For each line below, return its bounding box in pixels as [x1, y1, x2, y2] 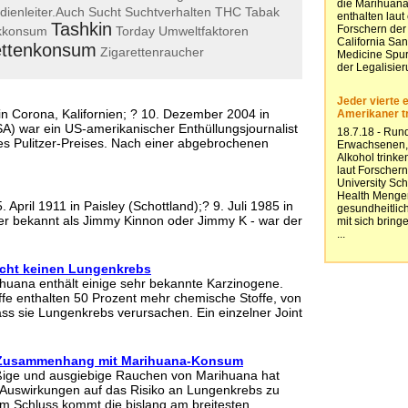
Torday [116, 23, 155, 38]
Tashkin [51, 18, 112, 39]
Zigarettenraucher [100, 44, 204, 59]
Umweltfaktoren [158, 23, 249, 38]
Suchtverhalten [125, 4, 211, 19]
